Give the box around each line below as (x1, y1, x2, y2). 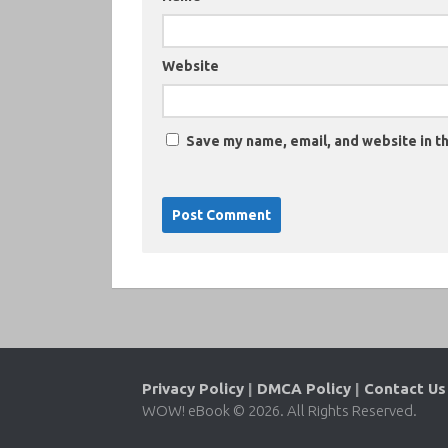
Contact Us (364, 379, 446, 397)
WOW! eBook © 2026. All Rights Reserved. (142, 401, 417, 419)
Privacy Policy (142, 379, 244, 397)
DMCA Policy (257, 379, 351, 397)
